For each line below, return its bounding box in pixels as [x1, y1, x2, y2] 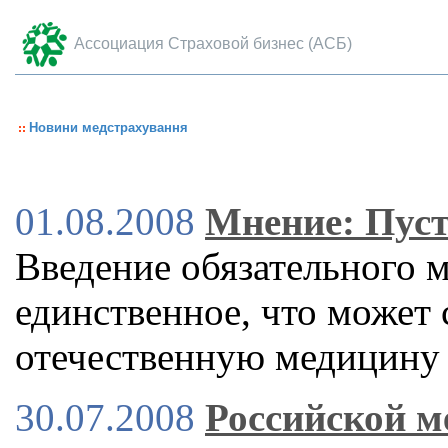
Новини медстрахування [29, 120, 188, 135]
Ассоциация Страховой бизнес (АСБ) [74, 35, 352, 52]
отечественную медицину [15, 335, 440, 378]
